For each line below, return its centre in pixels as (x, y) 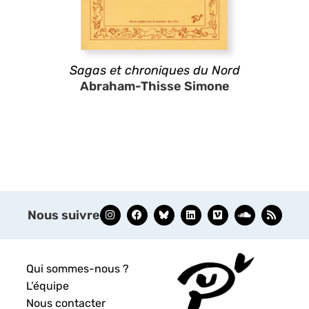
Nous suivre (63, 215)
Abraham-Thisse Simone (154, 86)
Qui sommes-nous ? (78, 268)
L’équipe (48, 286)
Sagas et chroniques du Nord (154, 70)
